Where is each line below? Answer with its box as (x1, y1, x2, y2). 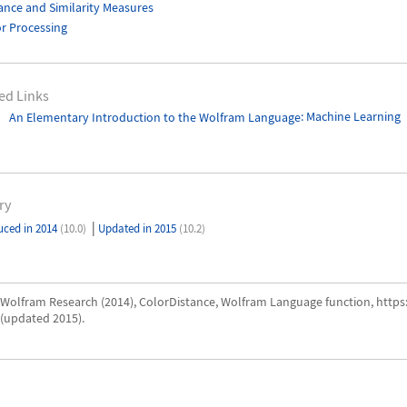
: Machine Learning (300, 108, 401, 125)
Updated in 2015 (98, 220, 180, 236)
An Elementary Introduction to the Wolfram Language (8, 108, 301, 125)
